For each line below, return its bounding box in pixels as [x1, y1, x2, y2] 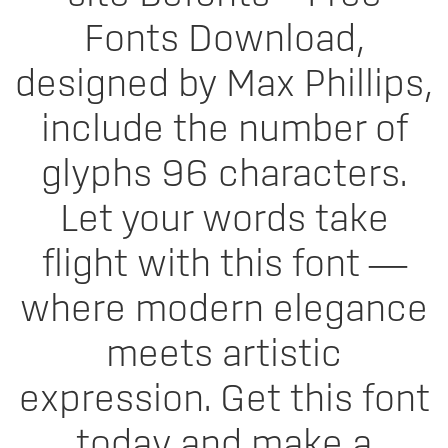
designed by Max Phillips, [15, 67, 433, 103]
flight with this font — [41, 247, 407, 283]
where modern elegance [20, 292, 428, 328]
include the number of [40, 112, 408, 148]
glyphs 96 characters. [41, 157, 407, 193]
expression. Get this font [18, 382, 430, 418]
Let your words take [59, 202, 389, 238]
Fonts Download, [83, 22, 365, 58]
